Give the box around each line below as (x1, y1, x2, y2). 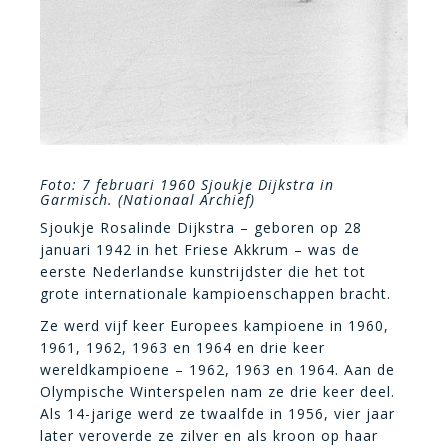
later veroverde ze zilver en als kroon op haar (40, 425, 378, 445)
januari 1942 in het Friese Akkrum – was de (40, 239, 360, 259)
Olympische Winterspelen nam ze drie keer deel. (40, 381, 395, 401)
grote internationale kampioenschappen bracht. (40, 283, 391, 303)
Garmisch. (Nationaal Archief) (40, 189, 255, 209)
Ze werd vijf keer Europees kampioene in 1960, (40, 315, 389, 335)
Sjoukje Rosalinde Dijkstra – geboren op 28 (40, 217, 362, 237)
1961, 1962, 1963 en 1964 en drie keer (40, 337, 325, 357)
